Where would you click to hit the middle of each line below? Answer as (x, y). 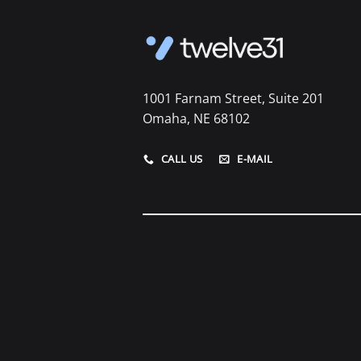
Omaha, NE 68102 (196, 119)
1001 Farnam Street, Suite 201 (233, 99)
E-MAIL (255, 159)
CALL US (182, 159)
